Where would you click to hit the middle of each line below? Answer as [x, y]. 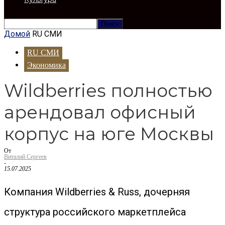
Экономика [46, 65]
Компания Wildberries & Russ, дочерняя [97, 192]
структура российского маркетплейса [95, 212]
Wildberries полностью [108, 91]
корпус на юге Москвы [109, 134]
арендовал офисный [100, 112]
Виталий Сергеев [25, 157]
